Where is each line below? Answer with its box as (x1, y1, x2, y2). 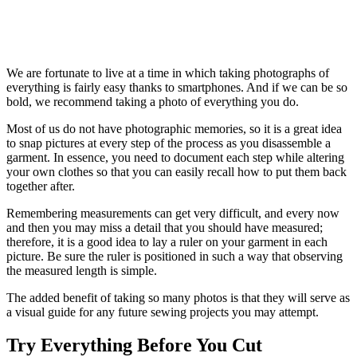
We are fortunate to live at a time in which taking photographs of (6, 65, 329, 80)
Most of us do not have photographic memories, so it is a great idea (6, 121, 342, 135)
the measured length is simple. (6, 263, 157, 277)
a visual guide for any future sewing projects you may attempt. (6, 304, 319, 319)
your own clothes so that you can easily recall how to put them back (6, 164, 347, 178)
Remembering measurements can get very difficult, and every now (6, 206, 339, 220)
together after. (6, 178, 75, 193)
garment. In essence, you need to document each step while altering (6, 150, 344, 164)
